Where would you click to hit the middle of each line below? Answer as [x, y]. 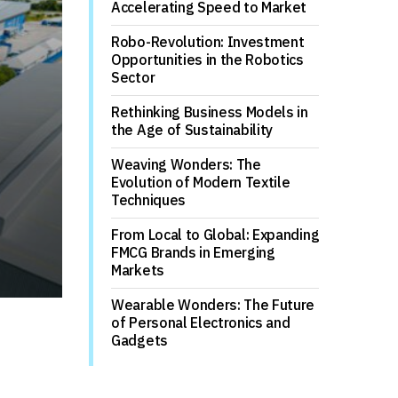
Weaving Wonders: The [186, 164]
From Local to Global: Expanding [215, 234]
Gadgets [139, 340]
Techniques [148, 199]
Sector [133, 77]
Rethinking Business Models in [210, 111]
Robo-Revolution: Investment [208, 41]
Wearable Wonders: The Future [213, 304]
